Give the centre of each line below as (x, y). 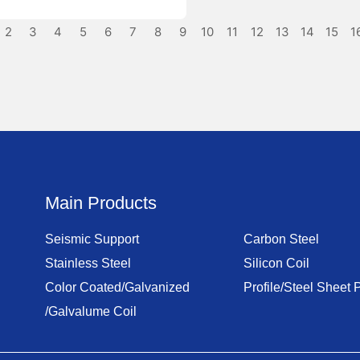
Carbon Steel (282, 239)
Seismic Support (92, 239)
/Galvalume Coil (90, 311)
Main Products (100, 202)
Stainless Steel (88, 263)
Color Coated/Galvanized (117, 287)
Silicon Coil (277, 263)
